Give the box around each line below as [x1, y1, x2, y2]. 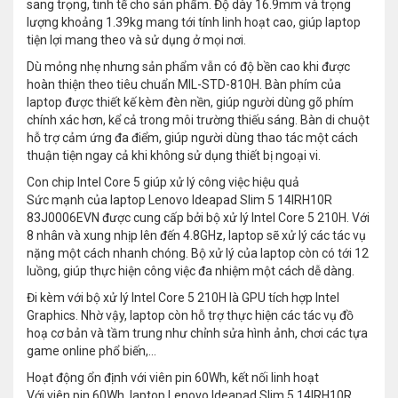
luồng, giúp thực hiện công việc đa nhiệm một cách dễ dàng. [27, 264, 354, 279]
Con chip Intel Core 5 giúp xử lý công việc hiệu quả [27, 175, 299, 190]
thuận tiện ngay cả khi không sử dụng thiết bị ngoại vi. [27, 148, 321, 163]
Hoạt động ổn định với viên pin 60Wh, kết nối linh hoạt [27, 370, 319, 386]
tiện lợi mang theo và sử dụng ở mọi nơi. [27, 33, 246, 48]
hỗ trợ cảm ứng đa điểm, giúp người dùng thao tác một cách [27, 131, 358, 146]
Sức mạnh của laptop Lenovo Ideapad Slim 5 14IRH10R [27, 193, 332, 208]
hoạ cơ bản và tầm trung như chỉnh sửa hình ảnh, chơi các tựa [27, 326, 368, 341]
